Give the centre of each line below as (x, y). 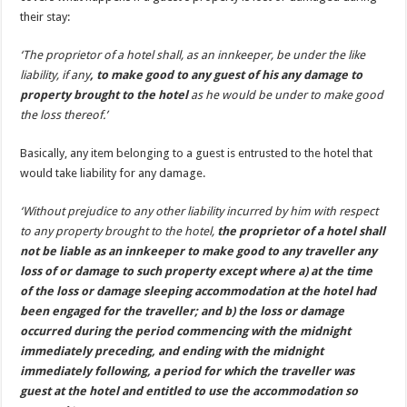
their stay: (45, 16)
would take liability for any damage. (113, 173)
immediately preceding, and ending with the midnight (172, 351)
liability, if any (55, 74)
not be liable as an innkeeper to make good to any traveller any (199, 251)
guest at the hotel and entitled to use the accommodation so (189, 391)
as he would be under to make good (286, 94)
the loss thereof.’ (64, 114)
